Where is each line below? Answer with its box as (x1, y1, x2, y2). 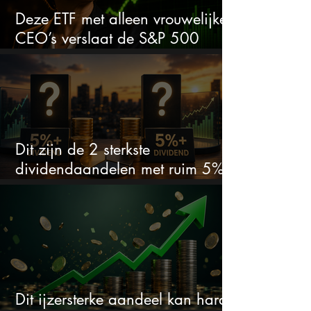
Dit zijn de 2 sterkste (15, 140, 150, 160)
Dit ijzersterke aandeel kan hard (15, 289, 228, 310)
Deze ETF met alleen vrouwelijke (15, 9, 227, 29)
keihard (15, 48, 65, 68)
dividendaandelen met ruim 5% (15, 159, 224, 179)
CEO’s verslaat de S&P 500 (15, 28, 199, 49)
